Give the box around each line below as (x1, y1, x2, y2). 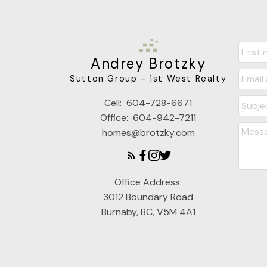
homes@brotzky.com (101, 126, 195, 139)
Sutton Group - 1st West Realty (70, 73, 227, 84)
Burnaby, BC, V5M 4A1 (101, 205, 195, 218)
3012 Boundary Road (103, 190, 194, 203)
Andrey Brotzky (90, 54, 206, 73)
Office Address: (114, 175, 182, 188)
